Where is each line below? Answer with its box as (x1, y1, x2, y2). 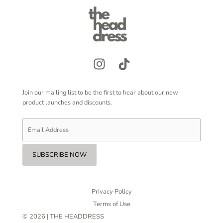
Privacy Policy (91, 187, 132, 197)
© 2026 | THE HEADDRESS (22, 212, 104, 222)
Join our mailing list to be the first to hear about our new (22, 88, 178, 97)
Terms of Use (93, 200, 130, 209)
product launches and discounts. (22, 98, 112, 107)
